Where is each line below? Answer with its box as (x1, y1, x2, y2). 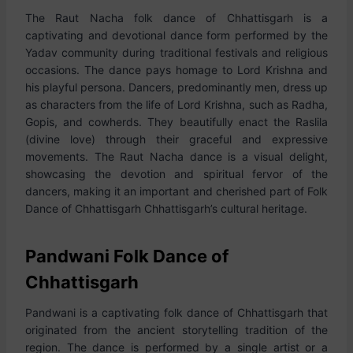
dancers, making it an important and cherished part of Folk (25, 184, 328, 198)
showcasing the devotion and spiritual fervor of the (25, 167, 328, 180)
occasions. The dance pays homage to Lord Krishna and (25, 63, 328, 76)
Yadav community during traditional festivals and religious (25, 46, 328, 59)
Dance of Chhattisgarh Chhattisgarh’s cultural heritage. (25, 202, 307, 215)
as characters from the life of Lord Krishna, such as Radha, (25, 98, 328, 111)
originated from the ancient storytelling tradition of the (25, 323, 328, 336)
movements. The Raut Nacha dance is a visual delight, (25, 150, 328, 163)
